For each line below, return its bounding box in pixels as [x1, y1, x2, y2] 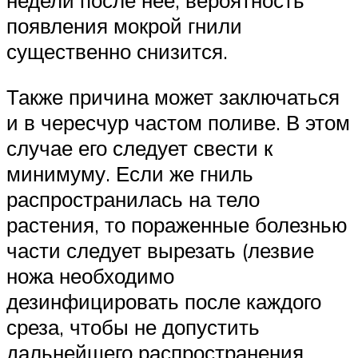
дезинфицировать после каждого [6, 288, 321, 315]
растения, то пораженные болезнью [6, 212, 348, 238]
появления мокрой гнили [6, 12, 242, 38]
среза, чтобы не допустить [6, 314, 260, 340]
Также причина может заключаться [6, 84, 340, 110]
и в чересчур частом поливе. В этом [6, 109, 350, 136]
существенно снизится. [6, 38, 228, 64]
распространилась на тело [6, 186, 260, 213]
